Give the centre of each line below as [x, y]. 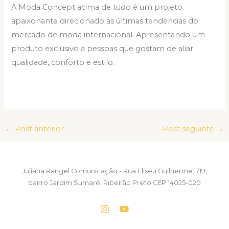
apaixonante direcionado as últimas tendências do [105, 21]
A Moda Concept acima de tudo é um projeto [97, 7]
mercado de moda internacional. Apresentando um [108, 35]
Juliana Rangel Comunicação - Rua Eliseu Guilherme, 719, [114, 171]
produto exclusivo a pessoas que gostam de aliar [102, 48]
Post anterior [38, 129]
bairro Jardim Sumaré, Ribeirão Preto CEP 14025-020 [114, 182]
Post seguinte [190, 129]
